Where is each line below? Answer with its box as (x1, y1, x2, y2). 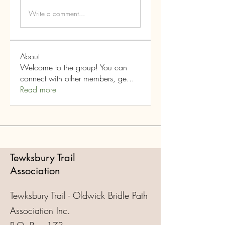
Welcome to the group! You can (20, 62, 127, 73)
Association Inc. (10, 204, 70, 216)
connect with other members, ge (20, 73, 127, 84)
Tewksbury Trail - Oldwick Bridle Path (10, 189, 148, 201)
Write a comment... (29, 8, 85, 18)
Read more (20, 84, 56, 95)
